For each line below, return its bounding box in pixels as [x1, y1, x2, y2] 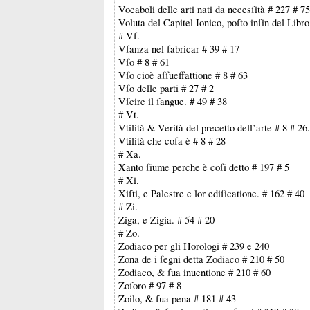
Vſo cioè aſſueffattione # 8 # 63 [118, 69, 248, 82]
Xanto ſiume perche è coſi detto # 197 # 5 [118, 161, 289, 174]
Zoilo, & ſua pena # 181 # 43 [118, 292, 236, 305]
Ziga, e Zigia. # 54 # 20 [118, 213, 215, 226]
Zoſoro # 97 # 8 [118, 279, 181, 292]
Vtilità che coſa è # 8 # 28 [118, 134, 226, 147]
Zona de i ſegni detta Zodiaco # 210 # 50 [118, 253, 284, 266]
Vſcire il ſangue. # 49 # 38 [118, 95, 227, 108]
